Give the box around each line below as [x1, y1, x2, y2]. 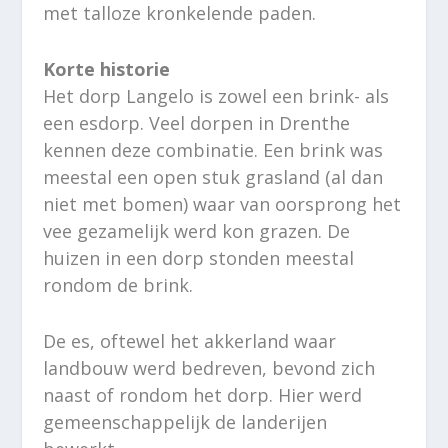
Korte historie [42, 57, 170, 82]
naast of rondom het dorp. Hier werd [42, 382, 362, 407]
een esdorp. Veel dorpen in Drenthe [42, 111, 350, 136]
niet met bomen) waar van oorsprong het [42, 192, 401, 217]
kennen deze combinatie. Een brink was [42, 138, 383, 163]
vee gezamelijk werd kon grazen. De [42, 219, 350, 244]
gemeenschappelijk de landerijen [42, 409, 327, 434]
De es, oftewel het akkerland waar [42, 328, 336, 353]
